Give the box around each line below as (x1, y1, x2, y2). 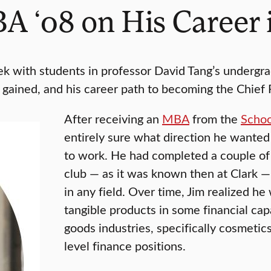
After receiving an (64, 110, 162, 127)
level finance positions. (64, 237, 186, 254)
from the (189, 110, 241, 127)
